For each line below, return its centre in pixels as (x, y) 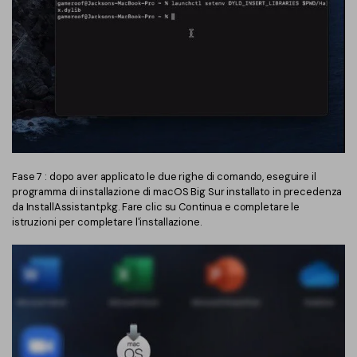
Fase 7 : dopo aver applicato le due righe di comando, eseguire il (164, 176)
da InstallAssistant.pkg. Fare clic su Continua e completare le (156, 206)
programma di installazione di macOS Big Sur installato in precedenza (177, 191)
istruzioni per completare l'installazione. (107, 222)
